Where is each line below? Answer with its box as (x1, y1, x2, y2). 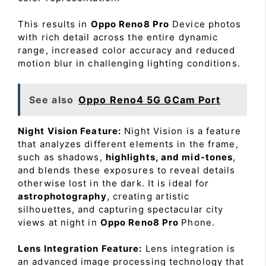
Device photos (169, 18, 242, 30)
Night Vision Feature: (18, 125, 122, 137)
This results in (18, 18, 91, 30)
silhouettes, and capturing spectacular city (18, 203, 224, 215)
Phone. (181, 216, 215, 228)
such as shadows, (18, 151, 106, 163)
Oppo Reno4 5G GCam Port (78, 93, 221, 106)
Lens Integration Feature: (18, 243, 142, 254)
